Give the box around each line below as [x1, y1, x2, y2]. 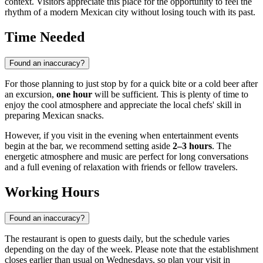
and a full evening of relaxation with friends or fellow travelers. [5, 162, 238, 173]
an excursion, [5, 89, 56, 100]
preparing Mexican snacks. [5, 110, 104, 121]
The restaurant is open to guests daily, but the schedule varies [5, 234, 230, 244]
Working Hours [5, 184, 99, 200]
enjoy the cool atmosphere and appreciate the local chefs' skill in [5, 100, 241, 110]
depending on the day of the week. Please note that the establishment [5, 244, 258, 255]
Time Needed [5, 29, 85, 45]
